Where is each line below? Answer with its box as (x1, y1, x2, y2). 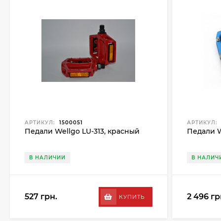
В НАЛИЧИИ (29, 154, 66, 161)
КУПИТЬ (118, 193, 145, 200)
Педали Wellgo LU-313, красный (25, 127, 140, 136)
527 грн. (25, 192, 57, 201)
